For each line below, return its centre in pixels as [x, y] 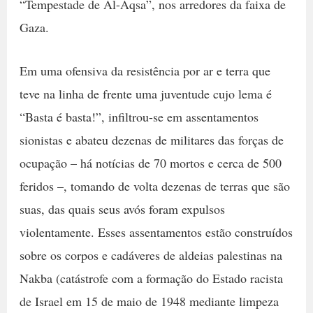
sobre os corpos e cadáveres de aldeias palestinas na [151, 255]
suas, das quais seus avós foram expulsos [122, 209]
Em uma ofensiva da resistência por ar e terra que [145, 70]
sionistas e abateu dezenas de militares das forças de [151, 139]
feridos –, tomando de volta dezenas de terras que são [154, 185]
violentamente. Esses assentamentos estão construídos [156, 232]
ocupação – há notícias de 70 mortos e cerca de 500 [150, 162]
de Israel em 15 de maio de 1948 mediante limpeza [149, 301]
